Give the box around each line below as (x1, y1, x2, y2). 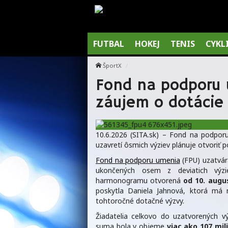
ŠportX (103, 62, 122, 70)
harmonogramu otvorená (96, 176, 184, 186)
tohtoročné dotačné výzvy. (96, 196, 184, 206)
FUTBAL (93, 38, 124, 49)
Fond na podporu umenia (96, 155, 180, 165)
